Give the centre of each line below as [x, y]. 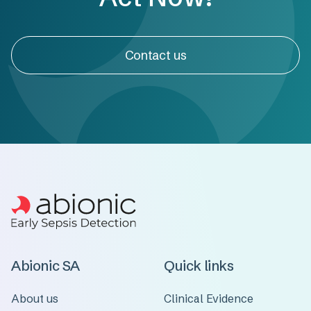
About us [35, 299]
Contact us [155, 55]
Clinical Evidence [209, 299]
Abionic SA [45, 266]
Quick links [199, 266]
